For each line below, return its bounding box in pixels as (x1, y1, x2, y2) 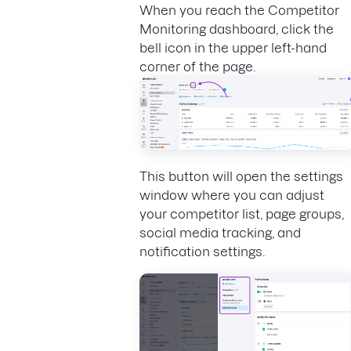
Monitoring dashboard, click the (139, 21, 334, 36)
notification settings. (139, 244, 268, 259)
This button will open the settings (139, 169, 343, 184)
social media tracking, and (139, 226, 301, 241)
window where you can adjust (139, 188, 324, 203)
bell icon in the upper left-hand (139, 40, 327, 55)
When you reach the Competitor (139, 2, 339, 17)
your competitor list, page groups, (139, 207, 344, 222)
